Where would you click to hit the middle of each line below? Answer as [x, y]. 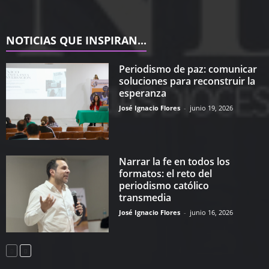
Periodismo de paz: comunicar [188, 69]
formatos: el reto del [166, 173]
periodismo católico [164, 185]
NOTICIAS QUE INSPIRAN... [76, 40]
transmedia [145, 197]
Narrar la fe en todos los [175, 161]
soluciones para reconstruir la [187, 81]
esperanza [143, 93]
